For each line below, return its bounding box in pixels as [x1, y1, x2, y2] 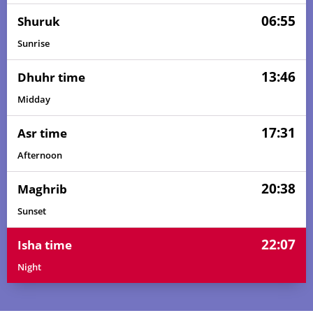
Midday [17, 93, 50, 105]
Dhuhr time [17, 68, 85, 85]
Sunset [17, 205, 46, 217]
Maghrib [17, 180, 67, 197]
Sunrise [17, 37, 50, 50]
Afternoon [17, 149, 62, 161]
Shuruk [17, 13, 60, 29]
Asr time [17, 124, 67, 141]
